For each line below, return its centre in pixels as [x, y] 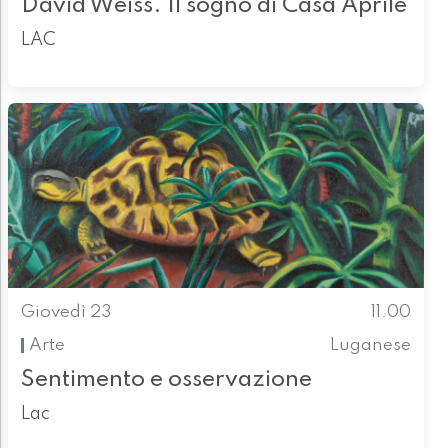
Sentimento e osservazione [166, 380]
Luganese [371, 345]
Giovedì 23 [66, 313]
